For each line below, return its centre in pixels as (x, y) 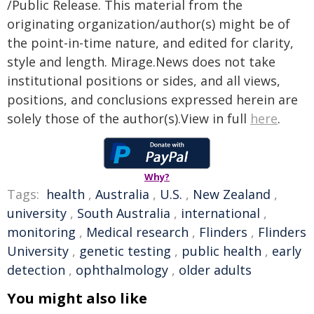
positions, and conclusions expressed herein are (152, 100)
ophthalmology (122, 270)
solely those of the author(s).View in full (129, 118)
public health (221, 251)
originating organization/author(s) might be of (149, 24)
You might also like (77, 298)
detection (36, 270)
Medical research (137, 232)
